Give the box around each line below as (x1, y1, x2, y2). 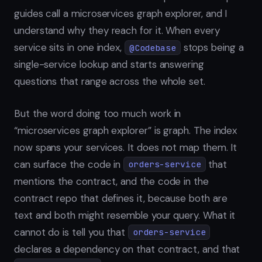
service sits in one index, (14, 41, 125, 54)
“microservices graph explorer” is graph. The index (14, 123, 237, 137)
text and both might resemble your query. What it (14, 208, 236, 222)
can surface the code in (14, 157, 124, 171)
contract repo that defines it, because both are (14, 191, 227, 205)
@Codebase (129, 42, 176, 54)
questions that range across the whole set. (14, 75, 205, 88)
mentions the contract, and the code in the (14, 174, 209, 188)
